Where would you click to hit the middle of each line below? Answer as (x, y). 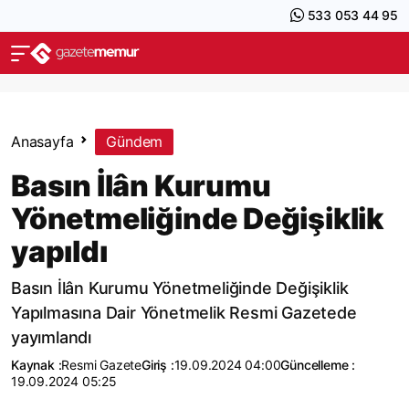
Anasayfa (42, 142)
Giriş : (158, 365)
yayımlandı (52, 337)
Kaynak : (37, 365)
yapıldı (59, 252)
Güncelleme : (318, 365)
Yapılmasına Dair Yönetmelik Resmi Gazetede (184, 313)
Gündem (135, 142)
